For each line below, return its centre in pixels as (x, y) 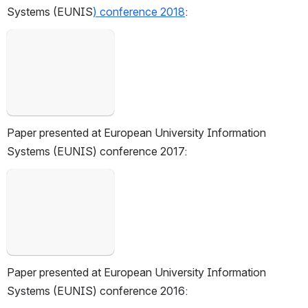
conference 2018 (141, 11)
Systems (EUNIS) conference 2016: (97, 290)
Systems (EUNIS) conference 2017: (97, 151)
